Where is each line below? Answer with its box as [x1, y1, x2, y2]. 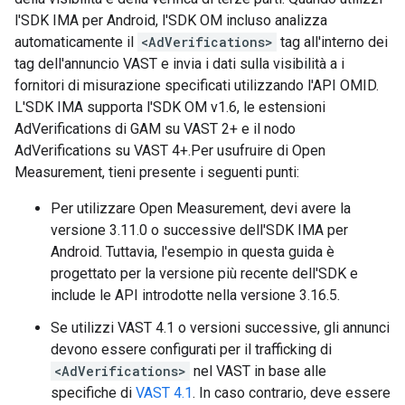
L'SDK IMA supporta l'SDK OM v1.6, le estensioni [14, 99, 325, 116]
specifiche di [51, 384, 136, 401]
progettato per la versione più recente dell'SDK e [51, 265, 358, 282]
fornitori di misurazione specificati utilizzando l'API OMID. [14, 77, 379, 94]
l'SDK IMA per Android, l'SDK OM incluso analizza [14, 12, 327, 29]
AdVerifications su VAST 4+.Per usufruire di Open [14, 142, 325, 159]
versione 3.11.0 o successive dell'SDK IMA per [51, 221, 348, 239]
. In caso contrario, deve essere [193, 384, 391, 401]
